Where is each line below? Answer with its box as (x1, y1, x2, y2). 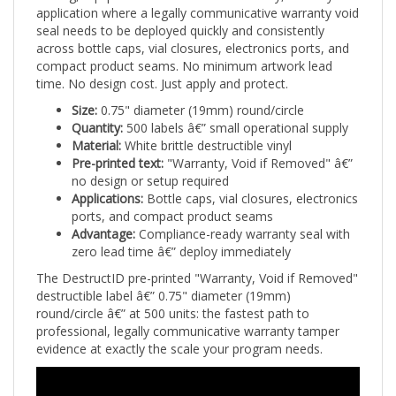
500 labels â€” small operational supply (123, 103, 348, 121)
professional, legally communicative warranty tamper (36, 307, 339, 324)
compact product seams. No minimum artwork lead (36, 42, 332, 59)
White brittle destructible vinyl (121, 121, 292, 139)
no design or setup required (72, 156, 229, 174)
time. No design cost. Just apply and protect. (36, 59, 288, 77)
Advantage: (72, 209, 135, 227)
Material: (72, 121, 121, 139)
